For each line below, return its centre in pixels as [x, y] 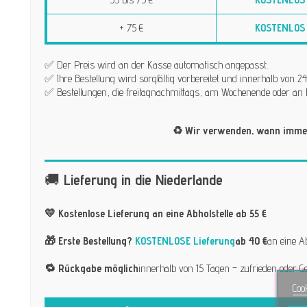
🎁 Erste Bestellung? [89, 241]
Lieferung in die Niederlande [143, 179]
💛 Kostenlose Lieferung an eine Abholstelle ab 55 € [155, 213]
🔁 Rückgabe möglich [91, 268]
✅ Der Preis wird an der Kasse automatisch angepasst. [156, 64]
